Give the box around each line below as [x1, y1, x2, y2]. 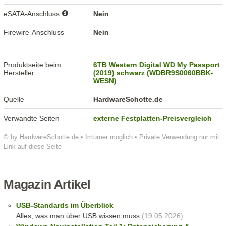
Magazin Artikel [4, 178, 91, 192]
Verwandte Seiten [4, 114, 60, 123]
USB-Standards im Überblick [16, 201, 114, 210]
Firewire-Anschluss [4, 28, 65, 37]
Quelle [4, 95, 25, 104]
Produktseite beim [4, 61, 62, 69]
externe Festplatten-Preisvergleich [93, 114, 212, 123]
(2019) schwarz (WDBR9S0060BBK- [93, 69, 214, 77]
